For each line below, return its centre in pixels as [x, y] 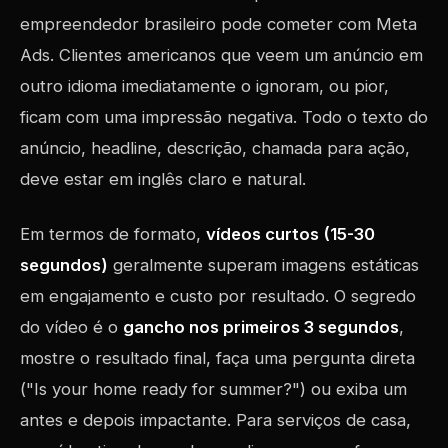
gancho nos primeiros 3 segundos [261, 327]
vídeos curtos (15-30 [290, 234]
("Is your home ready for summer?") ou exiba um [213, 389]
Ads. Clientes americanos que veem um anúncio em [221, 55]
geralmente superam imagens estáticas [263, 265]
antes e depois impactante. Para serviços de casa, [215, 420]
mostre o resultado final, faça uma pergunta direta [217, 358]
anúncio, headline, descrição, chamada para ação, [215, 148]
